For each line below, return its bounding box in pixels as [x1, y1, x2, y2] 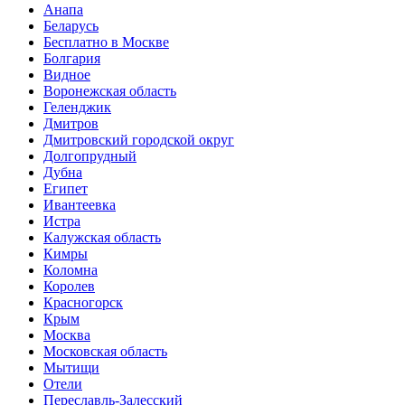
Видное [43, 66, 90, 82]
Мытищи [43, 359, 99, 375]
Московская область [43, 343, 167, 359]
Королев [43, 278, 95, 294]
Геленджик [43, 99, 111, 115]
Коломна [43, 261, 98, 278]
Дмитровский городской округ [43, 131, 234, 147]
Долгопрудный [43, 147, 137, 164]
